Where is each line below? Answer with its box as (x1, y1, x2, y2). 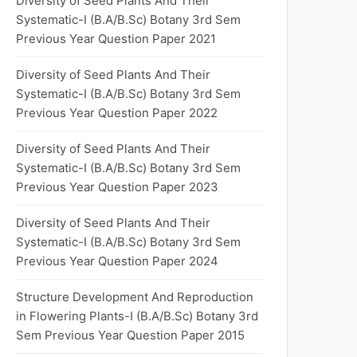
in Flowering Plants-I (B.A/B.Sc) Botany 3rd (16, 308, 258, 324)
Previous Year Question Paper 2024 (16, 253, 218, 269)
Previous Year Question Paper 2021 (16, 31, 216, 46)
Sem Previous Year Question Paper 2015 (16, 328, 245, 343)
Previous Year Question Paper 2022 (16, 105, 218, 120)
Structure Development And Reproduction (16, 289, 253, 304)
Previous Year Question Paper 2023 (16, 179, 218, 194)
